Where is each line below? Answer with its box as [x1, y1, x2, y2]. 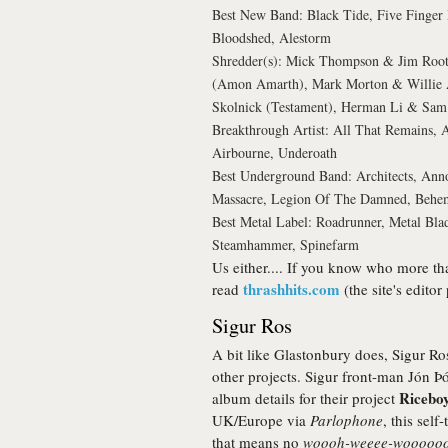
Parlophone [310, 410, 383, 430]
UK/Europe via [212, 410, 310, 430]
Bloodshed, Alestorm [212, 28, 331, 47]
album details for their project [212, 388, 399, 408]
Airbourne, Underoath [212, 143, 337, 162]
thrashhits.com [243, 278, 340, 300]
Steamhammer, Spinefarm [212, 235, 359, 254]
